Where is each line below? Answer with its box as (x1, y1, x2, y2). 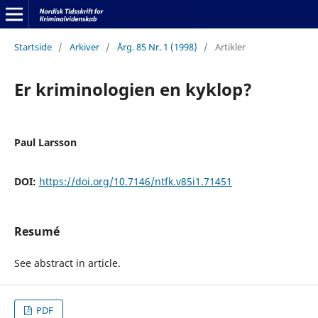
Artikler (214, 40, 246, 53)
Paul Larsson (13, 135, 77, 149)
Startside (13, 40, 52, 53)
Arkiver (69, 40, 99, 53)
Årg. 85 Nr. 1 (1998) (116, 40, 197, 53)
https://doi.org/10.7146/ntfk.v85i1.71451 (38, 174, 232, 188)
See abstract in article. (13, 256, 121, 270)
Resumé (13, 223, 60, 239)
